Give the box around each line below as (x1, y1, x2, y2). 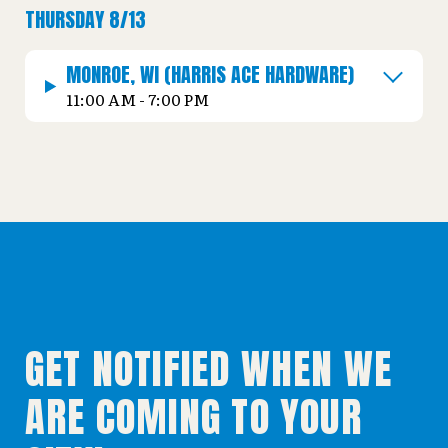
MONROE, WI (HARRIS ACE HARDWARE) (66, 59, 355, 91)
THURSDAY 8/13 (25, 4, 146, 36)
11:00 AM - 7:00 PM (66, 87, 210, 112)
